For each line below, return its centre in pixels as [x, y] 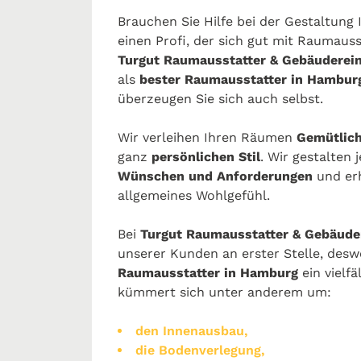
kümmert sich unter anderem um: [224, 292]
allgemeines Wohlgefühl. [194, 195]
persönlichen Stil [206, 157]
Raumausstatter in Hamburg [208, 273]
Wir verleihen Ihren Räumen [207, 137]
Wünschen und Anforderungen [217, 176]
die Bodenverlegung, [200, 350]
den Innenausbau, [192, 331]
